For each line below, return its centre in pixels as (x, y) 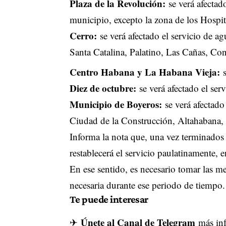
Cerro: (84, 35)
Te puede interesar (109, 199)
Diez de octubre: (103, 88)
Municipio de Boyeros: (116, 104)
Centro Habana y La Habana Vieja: (146, 72)
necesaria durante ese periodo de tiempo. (147, 185)
